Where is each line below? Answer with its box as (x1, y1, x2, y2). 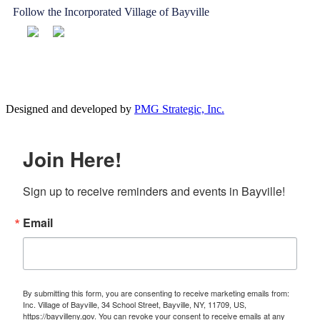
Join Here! (23, 144, 121, 174)
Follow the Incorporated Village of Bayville (13, 5, 209, 18)
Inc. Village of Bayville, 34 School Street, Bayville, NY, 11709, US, (23, 298, 246, 310)
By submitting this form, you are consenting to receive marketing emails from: (23, 286, 289, 299)
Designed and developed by (6, 102, 134, 115)
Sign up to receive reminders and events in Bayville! (23, 182, 285, 199)
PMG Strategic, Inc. (134, 102, 224, 115)
